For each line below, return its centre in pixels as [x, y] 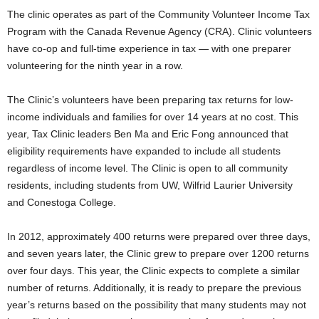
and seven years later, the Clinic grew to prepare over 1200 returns [158, 254]
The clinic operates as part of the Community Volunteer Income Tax [158, 15]
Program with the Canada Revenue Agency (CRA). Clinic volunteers [159, 32]
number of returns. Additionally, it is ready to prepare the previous [154, 288]
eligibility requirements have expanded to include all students [144, 151]
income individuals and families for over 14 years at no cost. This [153, 117]
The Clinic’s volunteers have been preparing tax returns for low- [150, 100]
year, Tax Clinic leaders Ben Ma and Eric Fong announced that [148, 134]
